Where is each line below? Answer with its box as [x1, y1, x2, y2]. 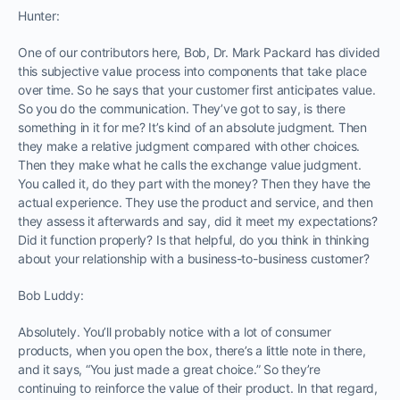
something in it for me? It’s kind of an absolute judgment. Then [18, 119, 367, 135]
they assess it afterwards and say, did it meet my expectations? [18, 212, 378, 229]
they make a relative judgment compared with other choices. [18, 137, 361, 154]
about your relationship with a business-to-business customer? [18, 250, 370, 266]
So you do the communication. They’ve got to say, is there [18, 100, 346, 116]
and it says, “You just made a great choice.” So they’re [18, 361, 321, 377]
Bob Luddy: [18, 287, 84, 303]
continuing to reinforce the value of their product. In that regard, [18, 379, 378, 396]
